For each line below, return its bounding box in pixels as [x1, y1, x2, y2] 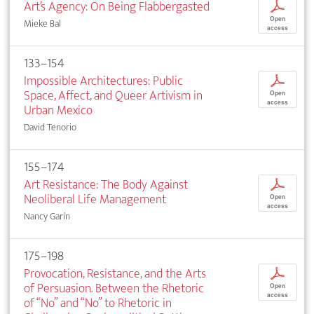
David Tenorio [24, 119, 76, 136]
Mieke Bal [24, 15, 61, 32]
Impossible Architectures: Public [24, 70, 183, 93]
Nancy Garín [24, 208, 70, 225]
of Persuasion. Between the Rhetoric [24, 278, 204, 300]
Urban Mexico [24, 100, 93, 122]
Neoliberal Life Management [24, 189, 166, 211]
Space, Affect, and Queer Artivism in [24, 85, 203, 107]
